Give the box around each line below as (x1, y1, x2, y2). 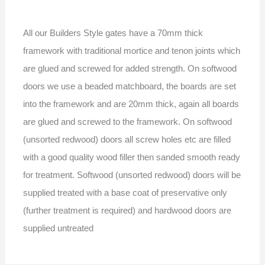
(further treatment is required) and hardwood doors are (22, 205, 231, 215)
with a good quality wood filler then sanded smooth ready (22, 151, 240, 162)
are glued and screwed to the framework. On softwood (22, 116, 232, 127)
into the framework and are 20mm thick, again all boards (22, 98, 239, 109)
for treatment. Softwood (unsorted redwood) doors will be (22, 169, 241, 180)
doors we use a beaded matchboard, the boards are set (22, 80, 236, 91)
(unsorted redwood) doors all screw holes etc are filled (22, 134, 231, 144)
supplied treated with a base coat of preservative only (22, 187, 227, 198)
